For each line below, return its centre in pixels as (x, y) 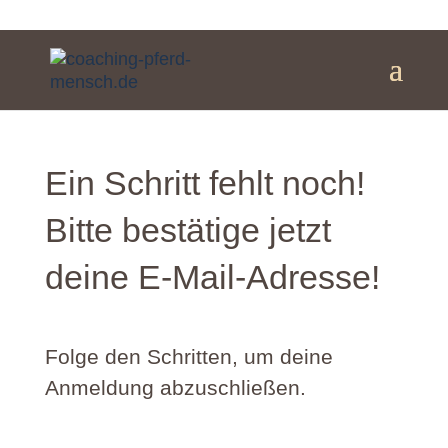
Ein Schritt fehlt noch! (204, 183)
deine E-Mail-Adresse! (212, 277)
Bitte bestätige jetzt (187, 230)
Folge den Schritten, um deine (188, 356)
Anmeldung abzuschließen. (175, 387)
